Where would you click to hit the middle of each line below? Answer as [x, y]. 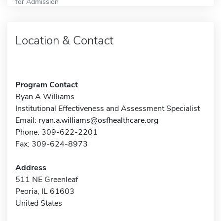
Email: [27, 120]
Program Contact [47, 85]
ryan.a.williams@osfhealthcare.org [98, 120]
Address [31, 167]
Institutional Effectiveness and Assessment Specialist [108, 108]
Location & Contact [64, 40]
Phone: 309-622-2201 [56, 132]
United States [39, 203]
